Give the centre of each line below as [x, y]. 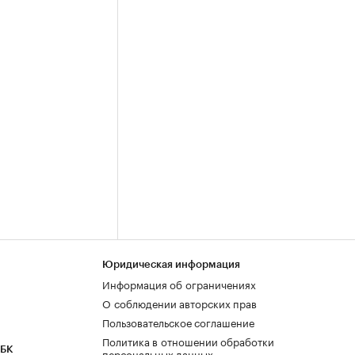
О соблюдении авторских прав [179, 303]
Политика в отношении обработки [188, 341]
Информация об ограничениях [179, 284]
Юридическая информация [171, 264]
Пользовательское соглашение [178, 322]
